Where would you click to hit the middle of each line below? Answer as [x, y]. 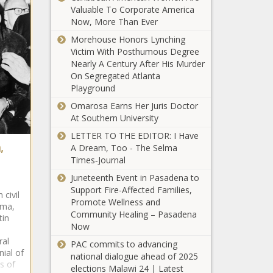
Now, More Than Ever [114, 21]
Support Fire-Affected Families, [131, 190]
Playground [93, 88]
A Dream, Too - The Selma [124, 147]
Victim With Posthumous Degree [135, 51]
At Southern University [114, 118]
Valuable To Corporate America [132, 9]
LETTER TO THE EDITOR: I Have [134, 135]
